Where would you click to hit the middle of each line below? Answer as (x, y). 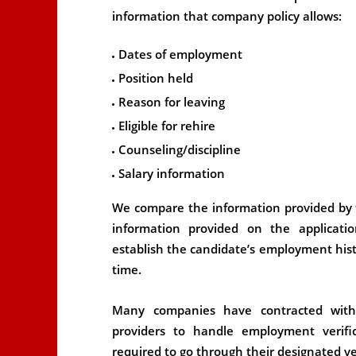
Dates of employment (180, 54)
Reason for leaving (172, 102)
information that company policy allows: (227, 16)
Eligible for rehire (167, 126)
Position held (156, 78)
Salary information (172, 173)
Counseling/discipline (180, 149)
